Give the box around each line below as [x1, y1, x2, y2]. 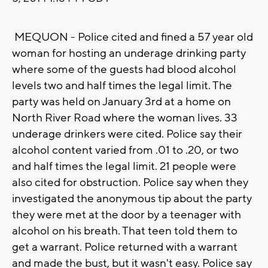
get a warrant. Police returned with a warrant [12, 240, 237, 255]
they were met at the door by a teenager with [12, 208, 241, 223]
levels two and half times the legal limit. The [12, 78, 232, 93]
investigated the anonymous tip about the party [12, 191, 252, 206]
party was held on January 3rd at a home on [12, 95, 231, 109]
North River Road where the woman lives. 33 [12, 111, 237, 126]
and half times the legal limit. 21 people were [12, 159, 236, 174]
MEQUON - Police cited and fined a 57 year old [12, 30, 253, 45]
